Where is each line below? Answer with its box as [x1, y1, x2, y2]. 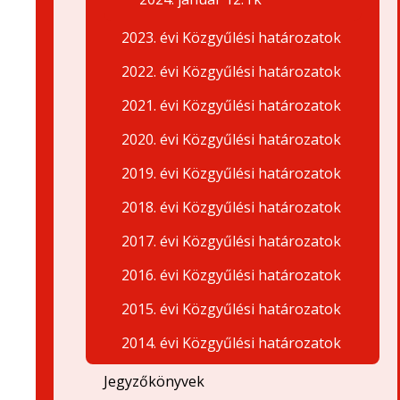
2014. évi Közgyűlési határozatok [121, 333, 341, 353]
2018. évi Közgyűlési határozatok [121, 197, 341, 217]
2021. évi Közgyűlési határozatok [121, 96, 341, 115]
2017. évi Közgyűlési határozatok [121, 231, 341, 251]
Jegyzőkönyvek [104, 371, 204, 391]
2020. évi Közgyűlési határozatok [121, 129, 341, 149]
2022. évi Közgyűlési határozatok [121, 62, 341, 81]
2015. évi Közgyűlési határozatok [121, 299, 341, 319]
